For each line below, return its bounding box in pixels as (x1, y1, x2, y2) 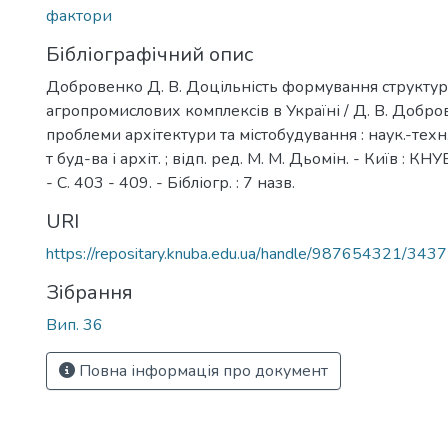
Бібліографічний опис (46, 41, 253, 68)
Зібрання (46, 279, 133, 306)
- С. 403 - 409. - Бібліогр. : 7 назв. (46, 172, 295, 194)
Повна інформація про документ (75, 360, 328, 382)
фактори (46, 5, 112, 27)
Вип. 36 (46, 314, 103, 336)
